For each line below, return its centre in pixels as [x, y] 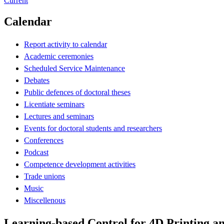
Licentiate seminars [54, 104]
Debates [37, 80]
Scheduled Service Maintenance [74, 68]
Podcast [36, 152]
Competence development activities [80, 164]
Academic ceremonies [59, 56]
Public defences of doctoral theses [77, 92]
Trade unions [44, 176]
